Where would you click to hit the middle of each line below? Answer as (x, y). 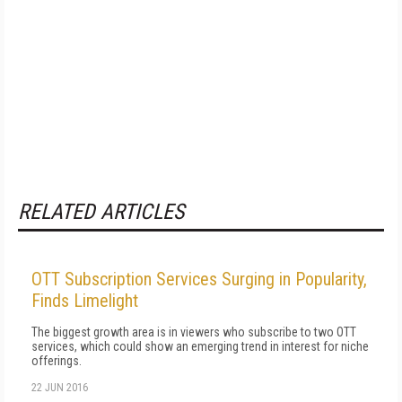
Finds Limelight (85, 301)
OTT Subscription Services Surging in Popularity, (199, 279)
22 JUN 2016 (60, 388)
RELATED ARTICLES (101, 212)
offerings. (57, 361)
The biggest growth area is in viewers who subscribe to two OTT (194, 332)
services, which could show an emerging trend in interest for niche (200, 346)
